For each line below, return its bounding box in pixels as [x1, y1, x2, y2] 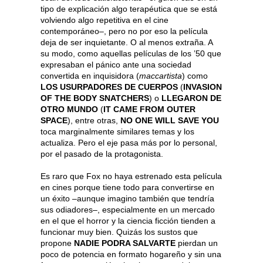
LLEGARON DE [161, 93, 221, 103]
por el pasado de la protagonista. [41, 149, 163, 159]
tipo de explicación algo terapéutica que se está [41, 4, 217, 14]
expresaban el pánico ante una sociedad [41, 59, 191, 69]
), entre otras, [68, 115, 120, 125]
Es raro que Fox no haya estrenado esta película [41, 171, 222, 181]
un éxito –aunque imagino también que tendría [41, 193, 214, 203]
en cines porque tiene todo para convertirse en [41, 182, 214, 192]
